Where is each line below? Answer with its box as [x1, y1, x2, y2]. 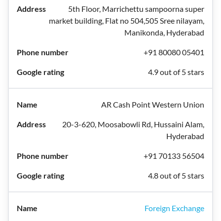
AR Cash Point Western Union [101, 100, 204, 109]
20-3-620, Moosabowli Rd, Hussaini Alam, [62, 119, 204, 129]
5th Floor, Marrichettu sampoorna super [68, 4, 204, 13]
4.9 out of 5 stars [148, 67, 204, 76]
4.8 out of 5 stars [148, 171, 204, 180]
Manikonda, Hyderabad [124, 28, 204, 37]
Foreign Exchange [145, 203, 204, 213]
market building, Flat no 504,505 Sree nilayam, [49, 16, 204, 25]
